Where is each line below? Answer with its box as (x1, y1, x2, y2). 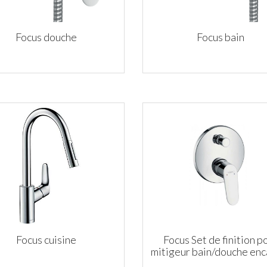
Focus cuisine (16, 233, 77, 247)
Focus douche (15, 30, 77, 44)
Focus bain (197, 30, 245, 44)
